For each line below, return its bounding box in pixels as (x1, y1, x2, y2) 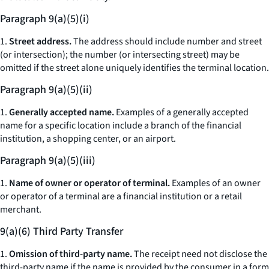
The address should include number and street (71, 35, 262, 48)
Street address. (9, 35, 71, 48)
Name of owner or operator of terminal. (9, 177, 170, 190)
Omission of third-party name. (9, 247, 132, 261)
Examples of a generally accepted (114, 106, 249, 119)
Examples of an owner (170, 177, 261, 190)
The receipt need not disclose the (132, 247, 267, 261)
